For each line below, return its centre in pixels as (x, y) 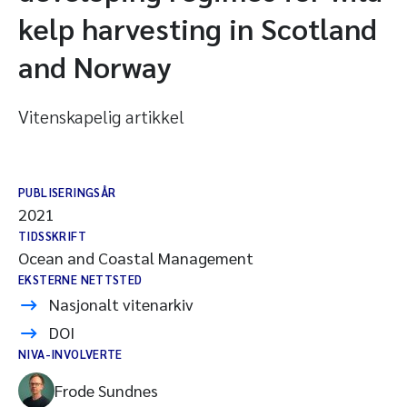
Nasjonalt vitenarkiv (121, 304)
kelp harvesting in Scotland (198, 28)
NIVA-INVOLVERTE (70, 354)
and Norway (95, 66)
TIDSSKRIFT (52, 236)
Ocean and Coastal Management (136, 258)
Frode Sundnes (106, 390)
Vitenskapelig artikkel (101, 116)
